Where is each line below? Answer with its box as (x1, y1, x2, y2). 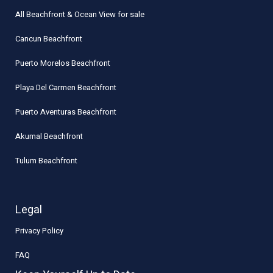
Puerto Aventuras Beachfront (15, 105, 117, 118)
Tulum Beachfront (15, 154, 78, 166)
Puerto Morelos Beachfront (15, 57, 111, 69)
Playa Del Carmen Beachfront (15, 81, 117, 93)
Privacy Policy (15, 224, 64, 236)
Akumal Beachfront (15, 130, 83, 142)
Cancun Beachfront (15, 32, 83, 44)
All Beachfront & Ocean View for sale (15, 8, 145, 20)
